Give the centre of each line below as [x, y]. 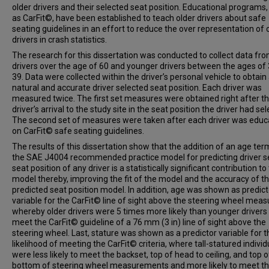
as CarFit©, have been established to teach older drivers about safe [139, 18]
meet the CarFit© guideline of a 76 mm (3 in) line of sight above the [139, 222]
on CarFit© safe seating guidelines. [78, 131]
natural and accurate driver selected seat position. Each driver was [137, 88]
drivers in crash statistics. [59, 40]
